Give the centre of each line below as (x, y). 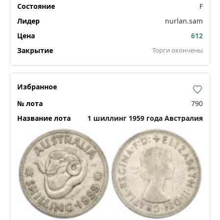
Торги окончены (178, 50)
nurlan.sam (184, 21)
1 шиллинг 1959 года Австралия (145, 118)
